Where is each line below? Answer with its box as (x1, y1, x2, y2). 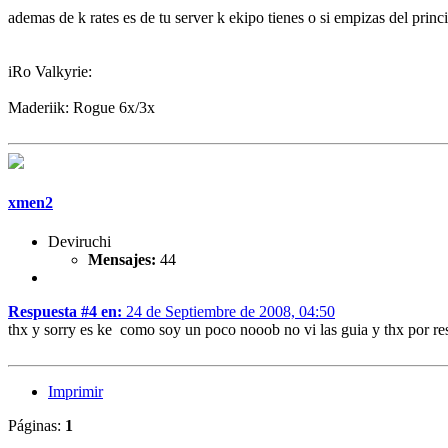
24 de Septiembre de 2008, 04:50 (122, 303, 335, 321)
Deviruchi (48, 233, 111, 251)
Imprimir (48, 383, 103, 401)
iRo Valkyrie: (8, 62, 92, 80)
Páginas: (8, 417, 65, 435)
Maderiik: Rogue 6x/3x (8, 98, 155, 116)
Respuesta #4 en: (8, 303, 122, 321)
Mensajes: (88, 251, 156, 269)
